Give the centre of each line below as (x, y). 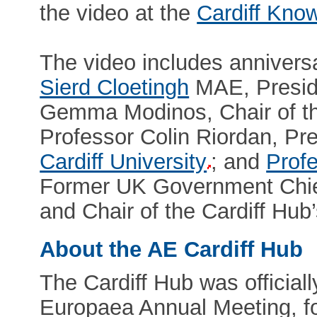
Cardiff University (123, 161)
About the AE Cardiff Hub (172, 249)
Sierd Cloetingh (115, 87)
